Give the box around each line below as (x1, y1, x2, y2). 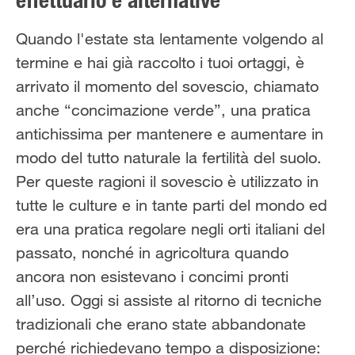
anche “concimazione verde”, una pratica (16, 101, 311, 120)
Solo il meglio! (16, 8, 101, 21)
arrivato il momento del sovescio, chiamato (16, 77, 319, 96)
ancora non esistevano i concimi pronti (16, 267, 288, 286)
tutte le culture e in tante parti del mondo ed (16, 196, 327, 215)
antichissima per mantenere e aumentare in (16, 124, 323, 143)
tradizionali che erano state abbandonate (16, 315, 306, 334)
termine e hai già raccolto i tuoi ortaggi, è (16, 53, 304, 72)
